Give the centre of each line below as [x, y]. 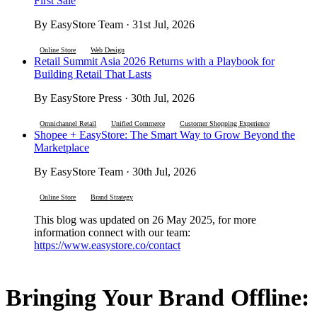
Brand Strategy [111, 197]
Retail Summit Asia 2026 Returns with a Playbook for [154, 62]
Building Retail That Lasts [93, 74]
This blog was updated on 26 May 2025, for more [145, 220]
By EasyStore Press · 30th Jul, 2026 [114, 98]
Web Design [107, 50]
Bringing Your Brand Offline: [157, 298]
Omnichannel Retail [68, 124]
